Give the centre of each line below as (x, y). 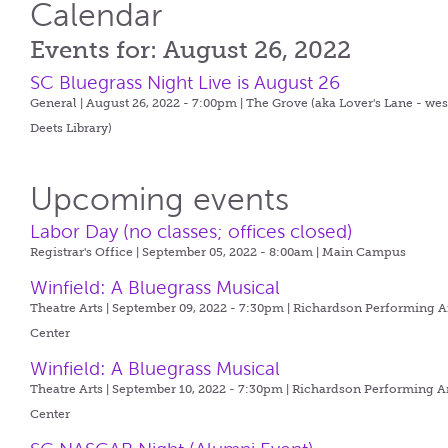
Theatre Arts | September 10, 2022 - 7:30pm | (161, 389)
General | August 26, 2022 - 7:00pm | (138, 103)
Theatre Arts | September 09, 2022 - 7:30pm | (162, 308)
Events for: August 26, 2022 (191, 49)
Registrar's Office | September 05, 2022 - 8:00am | (176, 252)
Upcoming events (160, 199)
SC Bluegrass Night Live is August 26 (185, 82)
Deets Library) (71, 128)
